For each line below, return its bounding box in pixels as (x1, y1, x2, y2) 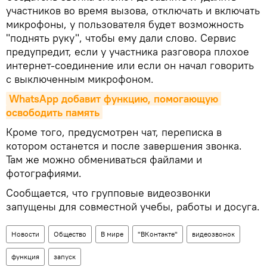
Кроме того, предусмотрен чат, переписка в (6, 125, 222, 139)
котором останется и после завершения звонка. (6, 139, 242, 153)
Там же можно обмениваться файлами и (6, 153, 202, 167)
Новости (11, 229, 39, 239)
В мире (101, 229, 123, 239)
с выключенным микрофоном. (6, 72, 154, 86)
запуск (54, 252, 76, 262)
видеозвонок (192, 229, 235, 239)
